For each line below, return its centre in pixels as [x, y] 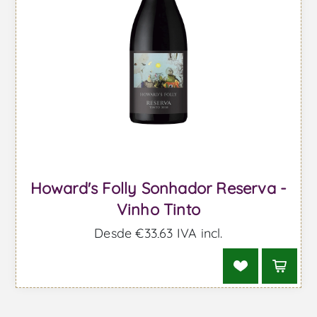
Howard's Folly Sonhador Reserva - [158, 188]
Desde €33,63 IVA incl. [158, 233]
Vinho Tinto [158, 209]
